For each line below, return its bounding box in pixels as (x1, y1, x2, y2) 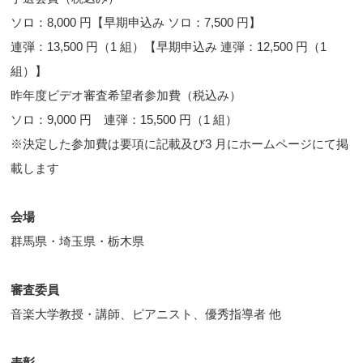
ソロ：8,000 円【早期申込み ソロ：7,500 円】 (11, 15, 262, 30)
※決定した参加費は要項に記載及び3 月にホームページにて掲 (11, 137, 349, 152)
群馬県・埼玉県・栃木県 (11, 234, 145, 249)
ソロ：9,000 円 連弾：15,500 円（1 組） (11, 113, 238, 127)
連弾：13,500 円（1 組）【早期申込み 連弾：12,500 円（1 (11, 40, 327, 54)
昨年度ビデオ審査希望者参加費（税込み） (11, 88, 242, 103)
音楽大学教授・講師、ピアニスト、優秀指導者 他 (11, 307, 282, 322)
